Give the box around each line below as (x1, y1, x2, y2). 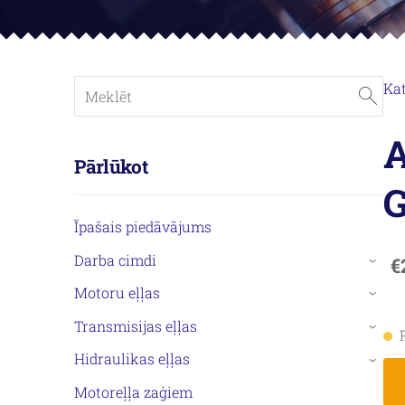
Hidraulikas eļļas (74, 349, 190, 369)
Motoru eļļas (74, 283, 160, 303)
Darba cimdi (74, 250, 156, 269)
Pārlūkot (74, 154, 148, 180)
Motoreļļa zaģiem (74, 382, 193, 402)
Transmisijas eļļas (74, 316, 197, 335)
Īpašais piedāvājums (74, 217, 212, 237)
